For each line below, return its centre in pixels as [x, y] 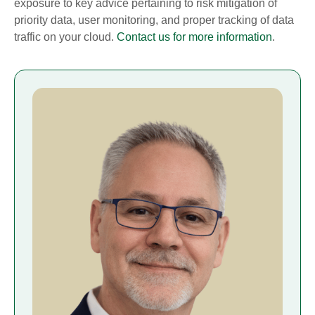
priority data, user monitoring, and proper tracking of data [154, 20]
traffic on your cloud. [65, 37]
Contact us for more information [194, 37]
